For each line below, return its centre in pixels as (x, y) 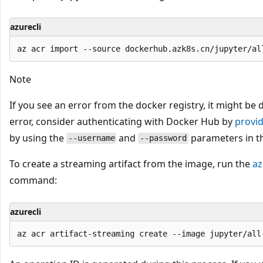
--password (163, 138)
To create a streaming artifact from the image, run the (131, 163)
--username (91, 138)
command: (33, 180)
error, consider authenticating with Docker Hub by (122, 121)
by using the (38, 138)
